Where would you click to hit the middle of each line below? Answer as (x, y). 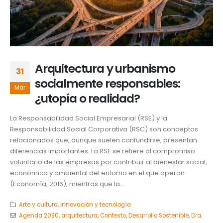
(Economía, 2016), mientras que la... (67, 184)
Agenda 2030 (39, 215)
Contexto (113, 215)
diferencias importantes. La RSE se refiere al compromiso (103, 151)
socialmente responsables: (108, 83)
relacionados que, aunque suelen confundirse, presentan (104, 140)
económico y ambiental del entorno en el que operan (97, 173)
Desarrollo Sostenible (158, 215)
